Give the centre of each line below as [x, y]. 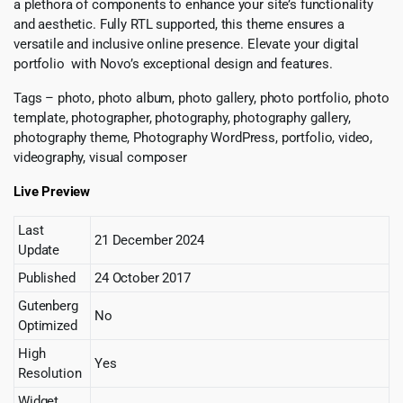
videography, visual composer [100, 157]
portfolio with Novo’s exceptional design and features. [173, 63]
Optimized [48, 325]
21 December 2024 [149, 240]
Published [47, 278]
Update [39, 250]
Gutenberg [48, 305]
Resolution [50, 373]
